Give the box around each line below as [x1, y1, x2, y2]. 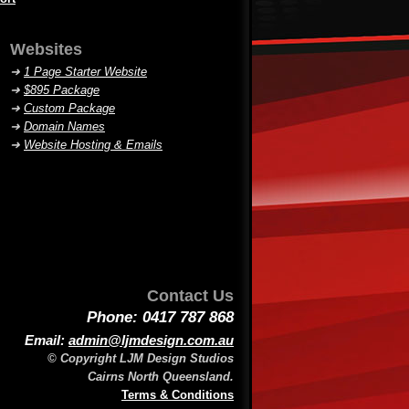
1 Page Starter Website [24, 65, 147, 79]
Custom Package [24, 101, 115, 115]
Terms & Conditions [121, 388, 234, 402]
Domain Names [24, 120, 105, 133]
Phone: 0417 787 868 [87, 309, 234, 326]
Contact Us [147, 287, 234, 305]
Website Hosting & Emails [24, 138, 163, 152]
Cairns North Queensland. [88, 370, 234, 383]
